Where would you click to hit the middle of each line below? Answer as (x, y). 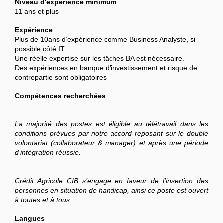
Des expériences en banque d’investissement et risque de (106, 68)
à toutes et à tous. (43, 200)
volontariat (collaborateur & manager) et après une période (111, 143)
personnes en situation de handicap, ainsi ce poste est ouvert (111, 190)
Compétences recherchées (60, 96)
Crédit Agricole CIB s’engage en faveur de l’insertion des (111, 181)
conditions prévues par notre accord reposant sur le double (111, 134)
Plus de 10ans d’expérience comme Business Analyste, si (105, 40)
